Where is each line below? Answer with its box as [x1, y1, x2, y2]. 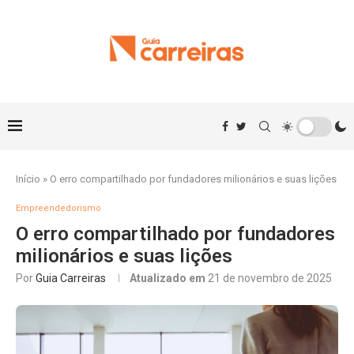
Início [16, 173, 40, 185]
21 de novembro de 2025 [208, 272, 332, 284]
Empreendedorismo [16, 203, 101, 213]
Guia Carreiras [36, 272, 106, 284]
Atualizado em [130, 272, 208, 284]
